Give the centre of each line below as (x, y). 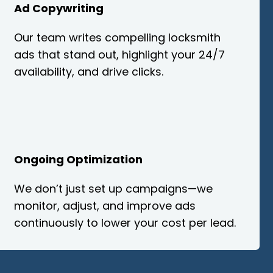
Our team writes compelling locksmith (117, 37)
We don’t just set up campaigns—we (113, 189)
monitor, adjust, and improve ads (105, 206)
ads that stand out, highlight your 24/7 (119, 54)
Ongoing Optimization (78, 160)
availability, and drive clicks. (88, 71)
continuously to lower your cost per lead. (125, 223)
